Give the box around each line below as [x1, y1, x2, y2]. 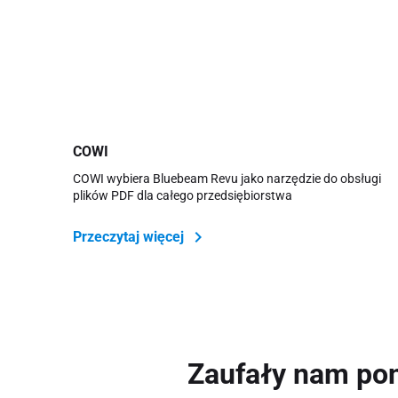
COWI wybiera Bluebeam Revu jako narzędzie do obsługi [73, 171, 381, 186]
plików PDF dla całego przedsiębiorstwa [73, 187, 292, 203]
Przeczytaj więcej [73, 227, 187, 245]
